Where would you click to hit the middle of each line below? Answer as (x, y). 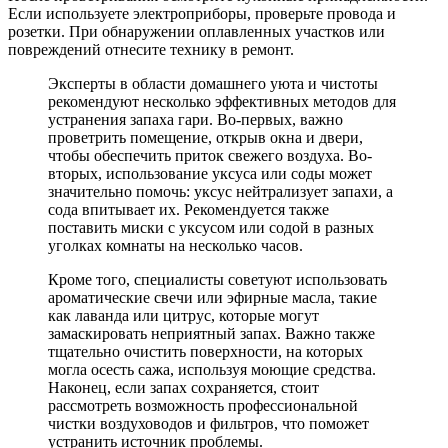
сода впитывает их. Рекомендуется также (188, 209)
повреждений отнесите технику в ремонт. (151, 49)
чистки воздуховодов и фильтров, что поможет (208, 423)
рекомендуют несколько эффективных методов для (222, 101)
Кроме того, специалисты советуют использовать (217, 279)
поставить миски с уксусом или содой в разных (211, 227)
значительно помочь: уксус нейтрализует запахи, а (220, 191)
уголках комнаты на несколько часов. (175, 245)
